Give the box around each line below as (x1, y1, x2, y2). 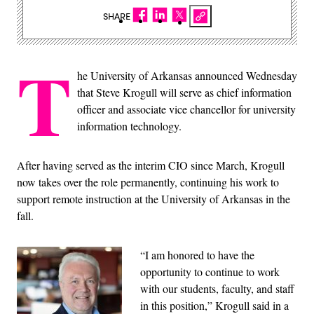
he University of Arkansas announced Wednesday (77, 68, 297, 83)
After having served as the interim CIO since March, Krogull (17, 158, 285, 173)
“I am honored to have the (140, 247, 254, 263)
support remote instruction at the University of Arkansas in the (17, 191, 290, 207)
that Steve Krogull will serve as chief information (77, 85, 292, 100)
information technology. (77, 118, 182, 134)
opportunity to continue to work (140, 264, 280, 280)
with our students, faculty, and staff (140, 281, 294, 296)
